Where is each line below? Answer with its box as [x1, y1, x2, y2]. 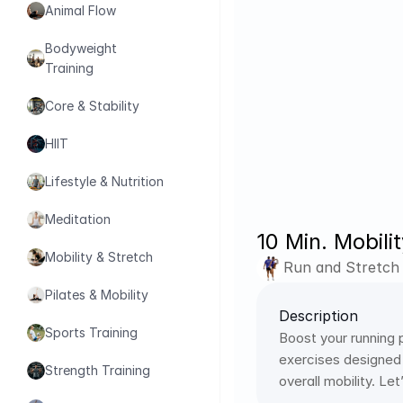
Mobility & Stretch [45, 249, 153, 264]
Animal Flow [45, 3, 116, 18]
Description [279, 306, 358, 325]
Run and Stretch [283, 258, 399, 277]
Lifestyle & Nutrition [45, 174, 164, 189]
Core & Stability [45, 98, 139, 113]
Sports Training [45, 325, 138, 340]
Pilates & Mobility [45, 287, 148, 302]
